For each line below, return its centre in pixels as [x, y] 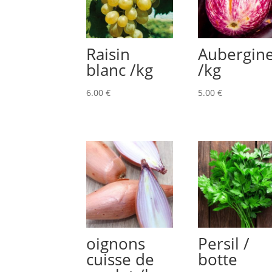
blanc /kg [120, 70]
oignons [116, 243]
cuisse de [121, 259]
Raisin [108, 54]
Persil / [223, 243]
